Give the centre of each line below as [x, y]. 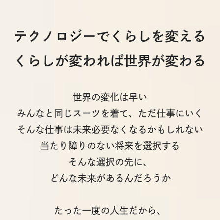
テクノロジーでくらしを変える [110, 36]
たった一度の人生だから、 [110, 210]
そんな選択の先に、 [110, 162]
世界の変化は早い [110, 97]
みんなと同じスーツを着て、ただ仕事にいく [110, 113]
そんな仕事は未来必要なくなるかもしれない [110, 129]
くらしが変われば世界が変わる [110, 61]
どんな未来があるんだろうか [110, 178]
